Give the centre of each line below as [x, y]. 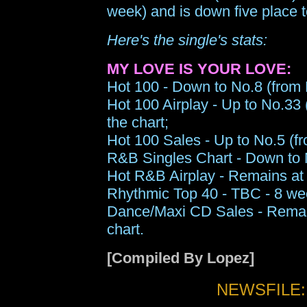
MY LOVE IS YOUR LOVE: [199, 69]
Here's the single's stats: [187, 40]
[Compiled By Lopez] [181, 258]
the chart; [138, 122]
